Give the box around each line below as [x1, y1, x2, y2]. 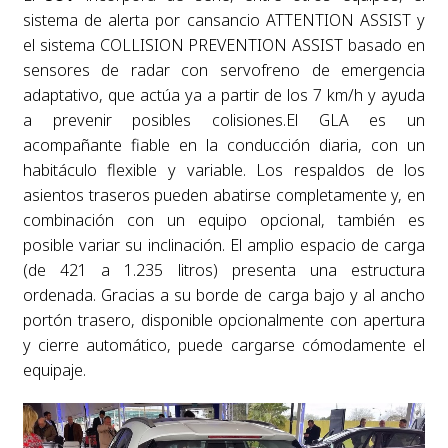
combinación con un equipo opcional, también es [22, 208, 426, 231]
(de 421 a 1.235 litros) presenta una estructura [22, 258, 426, 281]
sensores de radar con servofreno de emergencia [22, 58, 426, 81]
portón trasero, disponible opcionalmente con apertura [22, 308, 426, 331]
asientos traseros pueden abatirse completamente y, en [22, 183, 426, 206]
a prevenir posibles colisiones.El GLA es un [22, 108, 426, 131]
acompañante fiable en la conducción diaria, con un [22, 133, 426, 156]
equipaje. [22, 358, 86, 381]
